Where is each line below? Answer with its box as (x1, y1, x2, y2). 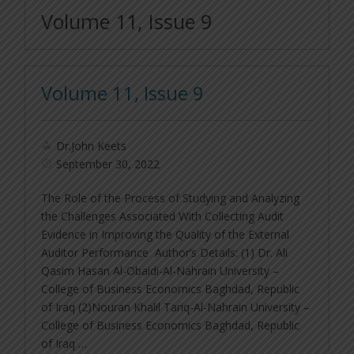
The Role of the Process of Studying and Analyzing (41, 190, 300, 206)
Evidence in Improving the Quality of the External (41, 227, 290, 243)
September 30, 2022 (56, 156, 160, 172)
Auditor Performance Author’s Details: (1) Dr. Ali (41, 245, 288, 261)
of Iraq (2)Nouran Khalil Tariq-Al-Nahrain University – (41, 299, 311, 315)
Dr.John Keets (56, 138, 127, 154)
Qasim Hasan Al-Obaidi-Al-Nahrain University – (41, 263, 280, 279)
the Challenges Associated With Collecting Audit (41, 209, 284, 224)
